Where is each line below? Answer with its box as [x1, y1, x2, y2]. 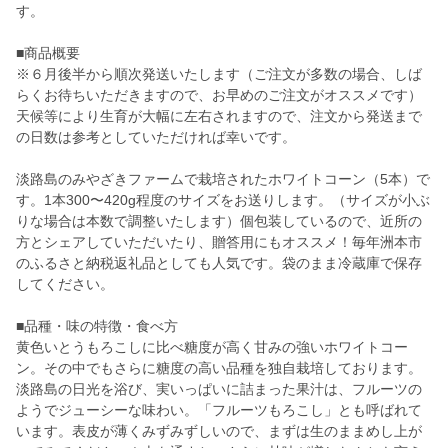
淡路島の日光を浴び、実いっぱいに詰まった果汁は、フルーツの [16, 381, 422, 398]
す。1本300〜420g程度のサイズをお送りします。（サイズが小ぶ [16, 192, 430, 209]
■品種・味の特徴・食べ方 [16, 318, 178, 335]
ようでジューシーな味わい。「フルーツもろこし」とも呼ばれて [16, 402, 422, 419]
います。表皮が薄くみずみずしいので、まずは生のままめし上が [16, 423, 422, 440]
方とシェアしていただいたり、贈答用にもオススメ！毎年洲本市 [16, 234, 422, 251]
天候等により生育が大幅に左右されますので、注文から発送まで [16, 108, 422, 125]
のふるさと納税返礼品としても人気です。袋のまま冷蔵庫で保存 [16, 255, 422, 272]
